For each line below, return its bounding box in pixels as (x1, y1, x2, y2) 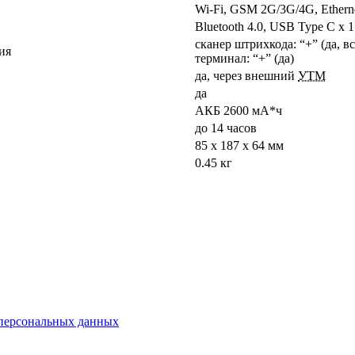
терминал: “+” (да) (195, 51, 294, 65)
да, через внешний (195, 68, 298, 82)
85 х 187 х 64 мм (195, 138, 284, 152)
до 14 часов (195, 120, 257, 135)
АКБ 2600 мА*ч (195, 103, 282, 117)
